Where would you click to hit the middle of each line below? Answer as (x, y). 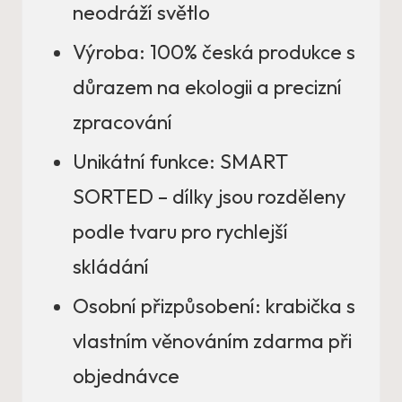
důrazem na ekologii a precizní (207, 87)
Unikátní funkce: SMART (180, 162)
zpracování (122, 122)
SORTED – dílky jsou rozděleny (210, 197)
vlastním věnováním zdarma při (212, 341)
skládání (111, 267)
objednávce (126, 376)
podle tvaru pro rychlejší (180, 232)
